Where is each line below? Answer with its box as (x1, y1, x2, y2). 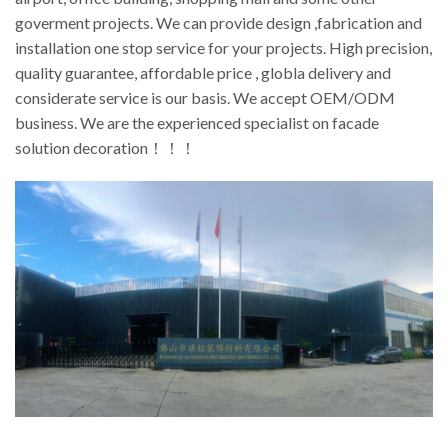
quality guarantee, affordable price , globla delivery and (15, 63, 391, 83)
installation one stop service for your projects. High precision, (15, 38, 432, 58)
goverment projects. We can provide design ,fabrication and (15, 13, 422, 33)
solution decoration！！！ (15, 138, 196, 158)
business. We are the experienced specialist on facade (15, 113, 379, 133)
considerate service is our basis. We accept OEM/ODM (15, 88, 395, 108)
